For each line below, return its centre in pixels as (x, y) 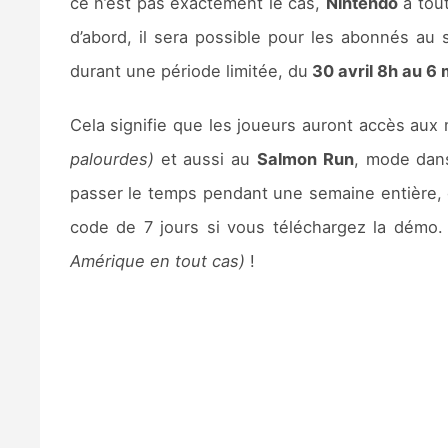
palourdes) (111, 159)
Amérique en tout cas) (157, 261)
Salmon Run (305, 159)
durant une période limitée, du (188, 71)
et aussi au (205, 159)
